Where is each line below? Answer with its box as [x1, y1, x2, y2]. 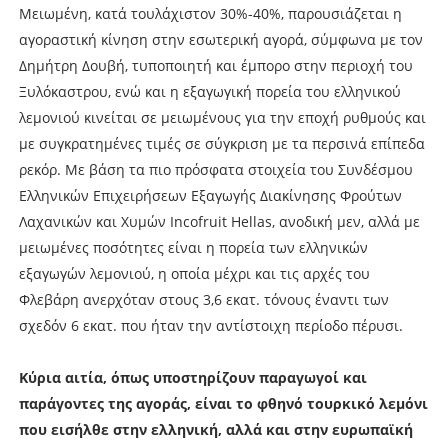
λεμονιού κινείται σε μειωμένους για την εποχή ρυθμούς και [18, 107, 426, 127]
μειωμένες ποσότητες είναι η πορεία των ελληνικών [18, 237, 368, 257]
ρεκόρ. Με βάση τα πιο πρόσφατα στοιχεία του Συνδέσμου [18, 159, 413, 179]
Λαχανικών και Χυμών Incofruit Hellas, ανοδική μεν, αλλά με [18, 211, 420, 231]
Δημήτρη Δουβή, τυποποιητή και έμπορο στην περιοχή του [18, 55, 413, 75]
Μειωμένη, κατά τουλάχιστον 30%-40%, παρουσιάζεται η [18, 3, 402, 23]
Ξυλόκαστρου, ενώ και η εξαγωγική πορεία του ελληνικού [18, 81, 401, 101]
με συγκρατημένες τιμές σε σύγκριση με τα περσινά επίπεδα [18, 133, 425, 153]
